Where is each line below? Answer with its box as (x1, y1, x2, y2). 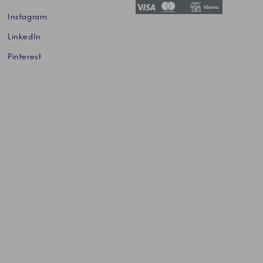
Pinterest (8, 52, 42, 62)
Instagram (8, 12, 48, 22)
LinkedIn (8, 32, 41, 42)
